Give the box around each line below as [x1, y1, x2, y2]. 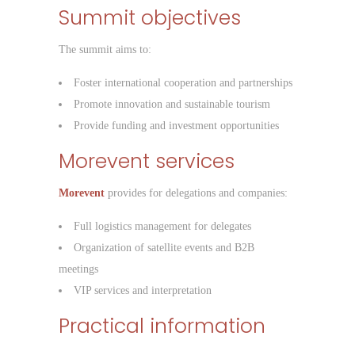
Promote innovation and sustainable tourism [74, 98, 270, 111]
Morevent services [59, 147, 235, 176]
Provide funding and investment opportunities [74, 120, 279, 132]
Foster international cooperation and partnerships [74, 77, 292, 90]
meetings [59, 263, 98, 276]
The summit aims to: [59, 44, 151, 56]
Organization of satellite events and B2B [74, 242, 254, 254]
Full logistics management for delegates [74, 220, 251, 233]
